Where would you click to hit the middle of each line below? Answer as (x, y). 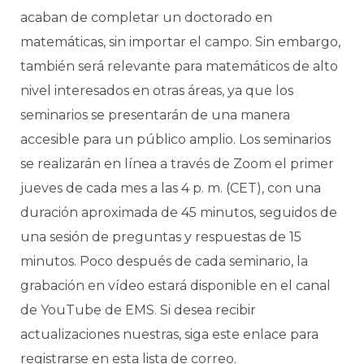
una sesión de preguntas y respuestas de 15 (161, 237)
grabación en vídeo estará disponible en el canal (175, 286)
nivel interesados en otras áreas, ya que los (157, 91)
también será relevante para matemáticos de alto (179, 66)
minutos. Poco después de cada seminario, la (164, 261)
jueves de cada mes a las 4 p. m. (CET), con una (171, 188)
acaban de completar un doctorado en (146, 17)
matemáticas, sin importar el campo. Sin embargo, (180, 42)
